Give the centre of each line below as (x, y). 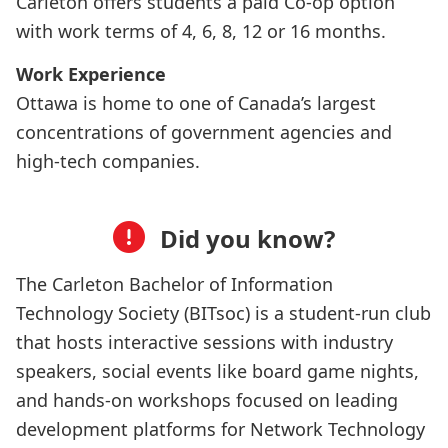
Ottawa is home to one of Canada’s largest (196, 102)
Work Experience (91, 73)
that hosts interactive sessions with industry (204, 341)
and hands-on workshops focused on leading (207, 399)
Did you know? (247, 238)
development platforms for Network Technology (220, 428)
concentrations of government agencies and (204, 131)
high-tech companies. (108, 160)
